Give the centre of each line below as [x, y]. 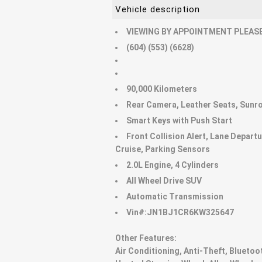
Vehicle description [158, 9]
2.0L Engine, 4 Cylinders [173, 165]
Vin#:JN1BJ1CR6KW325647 [180, 212]
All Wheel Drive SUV [164, 180]
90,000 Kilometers [162, 89]
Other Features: [146, 238]
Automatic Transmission [175, 196]
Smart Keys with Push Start [179, 120]
